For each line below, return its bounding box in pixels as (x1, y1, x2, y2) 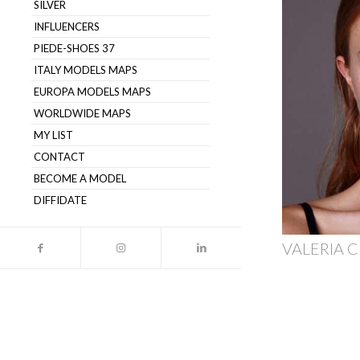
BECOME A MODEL (34, 171, 126, 185)
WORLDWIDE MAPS (34, 106, 131, 120)
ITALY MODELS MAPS (34, 63, 137, 76)
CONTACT (34, 149, 85, 163)
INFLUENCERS (34, 19, 100, 33)
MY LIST (34, 128, 73, 141)
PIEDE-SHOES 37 (34, 41, 115, 55)
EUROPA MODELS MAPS (34, 84, 151, 98)
